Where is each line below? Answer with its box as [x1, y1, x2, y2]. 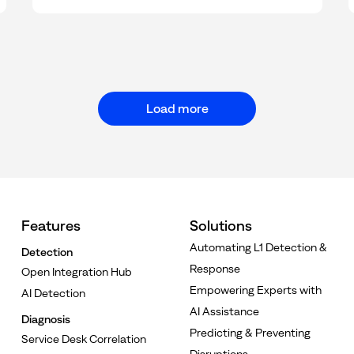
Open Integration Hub [21, 265, 133, 278]
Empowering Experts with [189, 283, 322, 296]
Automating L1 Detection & [189, 240, 327, 254]
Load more [145, 100, 209, 115]
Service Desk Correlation [21, 332, 147, 345]
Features [21, 217, 81, 234]
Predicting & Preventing [189, 326, 311, 339]
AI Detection [21, 286, 86, 299]
